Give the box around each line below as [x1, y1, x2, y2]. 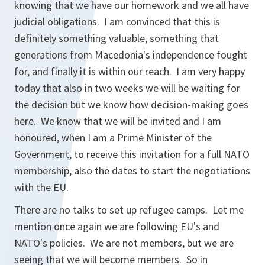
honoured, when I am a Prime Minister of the [14, 131, 212, 145]
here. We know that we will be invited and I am [14, 114, 221, 128]
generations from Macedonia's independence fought [14, 48, 247, 62]
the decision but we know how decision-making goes [14, 98, 248, 112]
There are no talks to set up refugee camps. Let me [14, 203, 244, 217]
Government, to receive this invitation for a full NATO [14, 147, 250, 161]
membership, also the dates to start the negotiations [14, 164, 250, 178]
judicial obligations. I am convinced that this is [14, 15, 220, 29]
